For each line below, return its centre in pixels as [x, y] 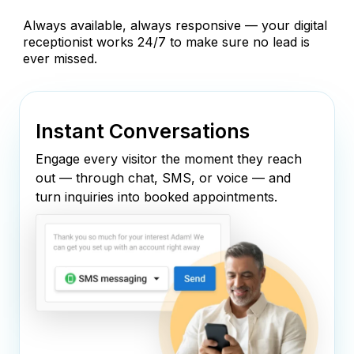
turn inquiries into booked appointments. [156, 197]
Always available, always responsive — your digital [175, 26]
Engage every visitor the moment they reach [169, 159]
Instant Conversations [143, 132]
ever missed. [60, 59]
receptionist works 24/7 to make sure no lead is [166, 42]
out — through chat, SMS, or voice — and [163, 178]
